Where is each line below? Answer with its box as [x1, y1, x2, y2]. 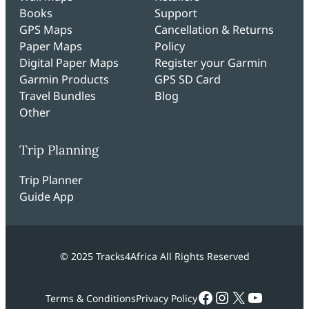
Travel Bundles [19, 88, 96, 103]
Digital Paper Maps [19, 54, 119, 70]
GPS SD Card [154, 71, 221, 87]
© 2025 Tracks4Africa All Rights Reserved [59, 250, 250, 263]
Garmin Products [19, 71, 109, 87]
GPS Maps [19, 21, 72, 37]
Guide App [19, 189, 74, 205]
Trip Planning [19, 141, 99, 159]
